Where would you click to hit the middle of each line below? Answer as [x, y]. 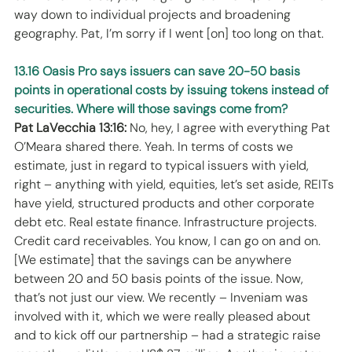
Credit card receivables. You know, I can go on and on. [169, 241]
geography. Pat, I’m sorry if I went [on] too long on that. [170, 34]
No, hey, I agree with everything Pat [230, 128]
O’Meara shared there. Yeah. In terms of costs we [155, 147]
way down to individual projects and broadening [154, 15]
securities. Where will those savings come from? [151, 109]
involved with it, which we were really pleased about [164, 317]
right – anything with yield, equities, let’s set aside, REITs [176, 185]
